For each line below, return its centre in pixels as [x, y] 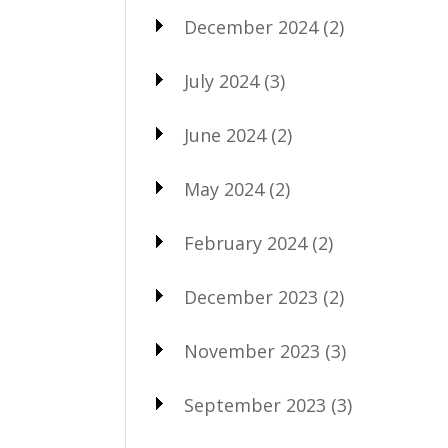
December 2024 [250, 27]
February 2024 [245, 243]
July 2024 [221, 81]
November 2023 [251, 351]
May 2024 [223, 189]
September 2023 [254, 405]
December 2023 [250, 297]
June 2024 [224, 135]
